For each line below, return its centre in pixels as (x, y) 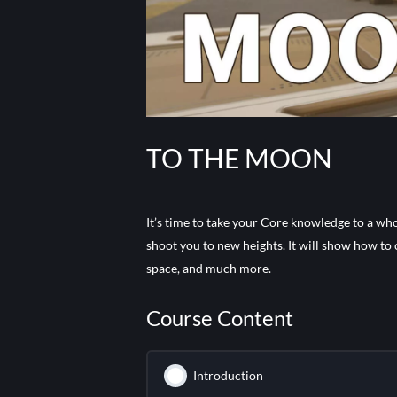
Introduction (228, 376)
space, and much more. (209, 269)
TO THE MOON (240, 158)
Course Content (220, 318)
